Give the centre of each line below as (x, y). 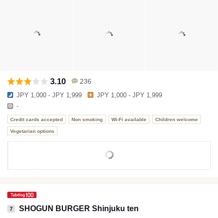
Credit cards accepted (36, 119)
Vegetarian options (32, 131)
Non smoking (87, 119)
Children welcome (177, 119)
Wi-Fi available (129, 119)
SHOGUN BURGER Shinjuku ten (79, 208)
